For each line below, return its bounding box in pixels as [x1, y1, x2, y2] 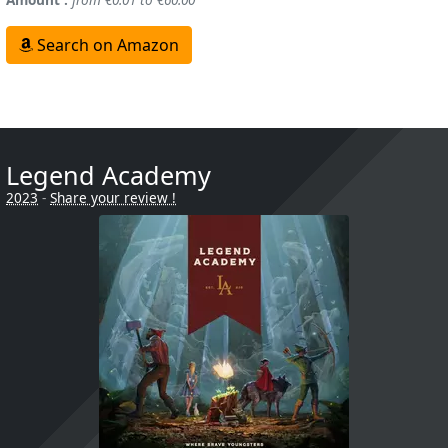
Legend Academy [6, 157, 211, 192]
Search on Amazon [33, 33, 179, 56]
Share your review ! [50, 187, 176, 207]
